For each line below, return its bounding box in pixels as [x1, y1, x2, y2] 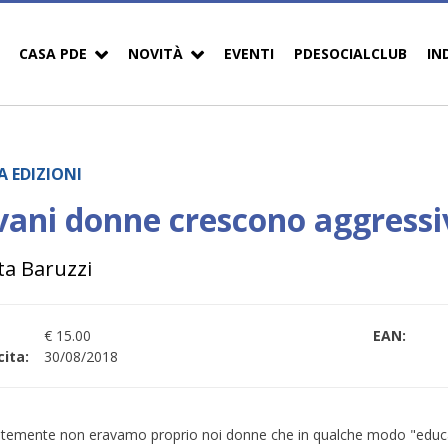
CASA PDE [19, 43, 87, 63]
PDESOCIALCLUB [294, 43, 407, 63]
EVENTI [224, 43, 274, 63]
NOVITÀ [128, 43, 183, 63]
